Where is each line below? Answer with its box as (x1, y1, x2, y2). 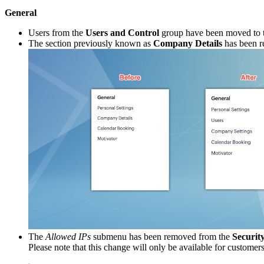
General (5, 8, 37, 18)
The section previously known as (28, 38, 153, 49)
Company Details (153, 38, 222, 49)
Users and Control (85, 28, 159, 38)
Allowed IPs (45, 231, 93, 242)
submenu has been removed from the (93, 231, 232, 242)
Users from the (28, 28, 85, 38)
